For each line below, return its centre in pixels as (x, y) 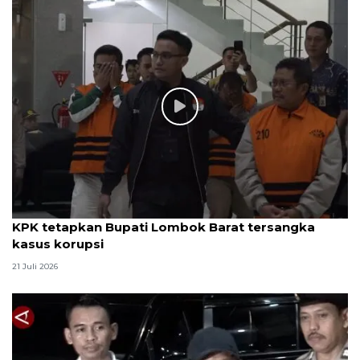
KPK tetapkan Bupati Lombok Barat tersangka (164, 227)
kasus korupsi (58, 243)
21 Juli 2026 (35, 266)
